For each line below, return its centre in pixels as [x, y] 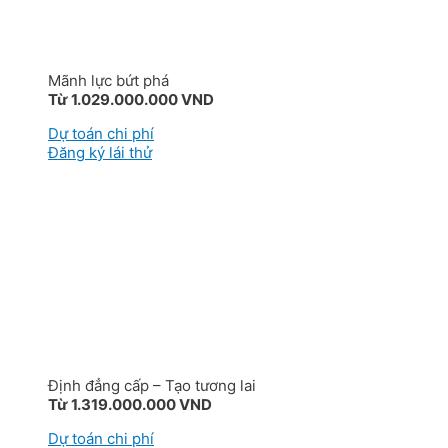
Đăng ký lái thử [100, 152]
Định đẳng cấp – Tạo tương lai [152, 385]
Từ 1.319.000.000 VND [130, 404]
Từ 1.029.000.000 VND [131, 99]
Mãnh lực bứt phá [108, 80]
